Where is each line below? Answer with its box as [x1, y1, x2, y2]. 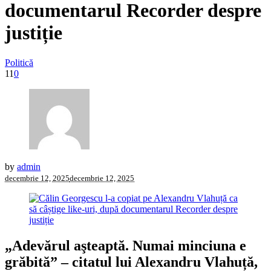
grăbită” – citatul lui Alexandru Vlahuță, [5, 253, 258, 270]
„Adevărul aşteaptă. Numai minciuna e [5, 237, 246, 253]
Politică [5, 57, 33, 68]
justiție [5, 22, 62, 44]
